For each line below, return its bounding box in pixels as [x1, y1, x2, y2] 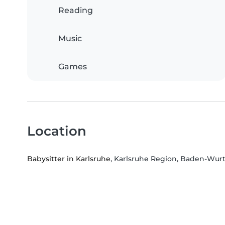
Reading [58, 6, 93, 16]
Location [27, 123, 86, 139]
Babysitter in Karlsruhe [27, 154, 110, 164]
